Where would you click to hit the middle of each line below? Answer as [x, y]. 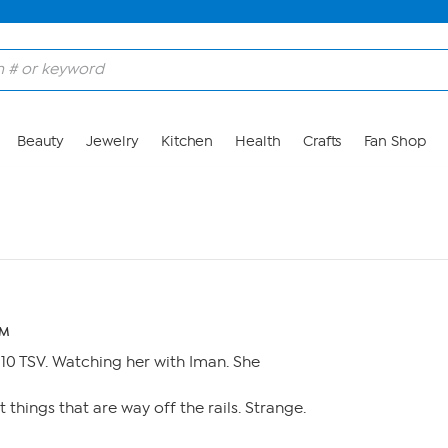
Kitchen [187, 141]
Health [258, 141]
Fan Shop [394, 141]
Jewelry [112, 141]
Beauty [40, 141]
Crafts [322, 141]
